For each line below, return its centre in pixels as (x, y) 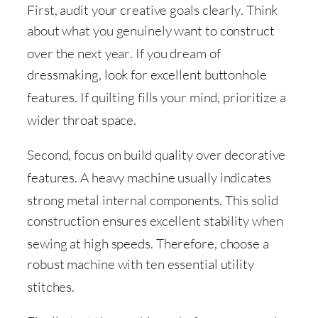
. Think (259, 10)
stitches (50, 287)
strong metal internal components (123, 201)
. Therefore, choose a (209, 244)
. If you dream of (175, 54)
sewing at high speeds (89, 244)
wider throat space (81, 120)
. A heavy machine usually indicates (173, 177)
